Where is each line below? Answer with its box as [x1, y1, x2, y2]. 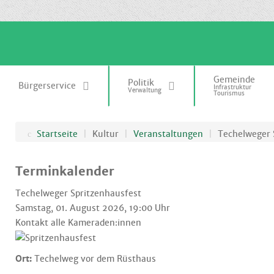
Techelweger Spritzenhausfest [15, 188, 141, 199]
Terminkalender [15, 164, 114, 179]
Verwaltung [128, 86, 161, 94]
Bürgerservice [18, 80, 76, 91]
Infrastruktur [213, 83, 251, 91]
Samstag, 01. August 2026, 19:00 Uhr [15, 202, 170, 213]
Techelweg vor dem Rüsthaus [32, 253, 156, 265]
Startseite [37, 128, 78, 139]
